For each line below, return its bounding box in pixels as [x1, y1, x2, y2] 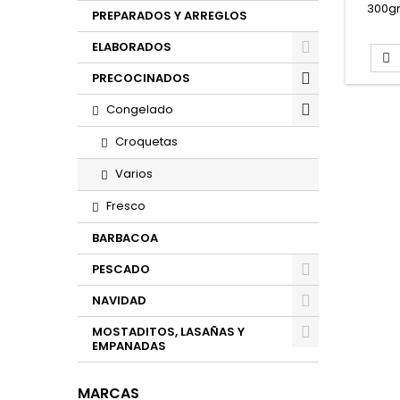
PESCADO [92, 261, 150, 278]
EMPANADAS [92, 337, 166, 354]
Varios [115, 165, 153, 182]
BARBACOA [92, 229, 158, 246]
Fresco [106, 197, 146, 214]
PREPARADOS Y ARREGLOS [92, 7, 247, 24]
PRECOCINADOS [92, 70, 190, 87]
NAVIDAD [92, 292, 146, 309]
